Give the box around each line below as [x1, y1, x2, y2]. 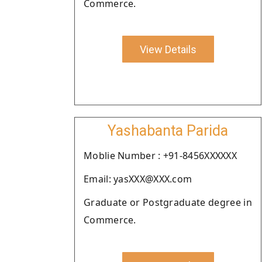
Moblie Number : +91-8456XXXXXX [84, 149, 237, 162]
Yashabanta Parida [108, 122, 228, 139]
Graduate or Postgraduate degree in [84, 196, 252, 209]
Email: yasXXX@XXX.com [84, 173, 192, 185]
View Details [139, 43, 196, 56]
